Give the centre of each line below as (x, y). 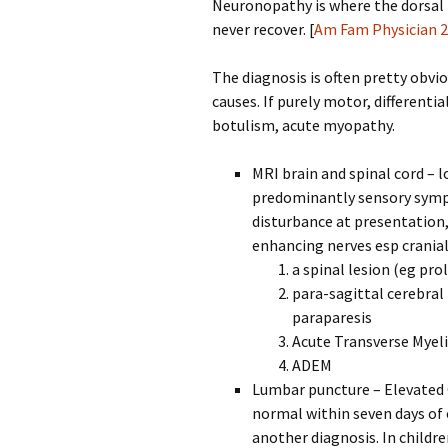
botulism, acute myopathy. (303, 125)
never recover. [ (263, 29)
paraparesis (332, 317)
